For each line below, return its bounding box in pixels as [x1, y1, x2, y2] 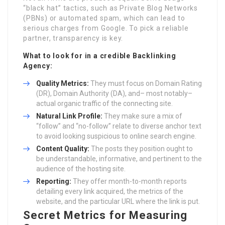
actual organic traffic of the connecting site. [36, 99, 173, 107]
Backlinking [132, 51, 176, 60]
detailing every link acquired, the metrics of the [36, 187, 183, 195]
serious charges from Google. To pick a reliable [23, 24, 189, 32]
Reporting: [36, 177, 71, 185]
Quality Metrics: [36, 79, 89, 87]
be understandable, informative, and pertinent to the [36, 154, 202, 163]
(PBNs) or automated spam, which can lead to [23, 14, 185, 22]
